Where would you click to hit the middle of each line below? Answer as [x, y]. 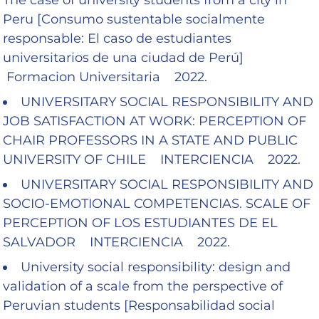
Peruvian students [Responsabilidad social [139, 305]
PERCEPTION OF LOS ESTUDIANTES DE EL [140, 223]
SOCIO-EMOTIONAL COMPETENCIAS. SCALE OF [157, 203]
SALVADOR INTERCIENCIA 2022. [116, 242]
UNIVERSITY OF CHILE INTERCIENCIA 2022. [152, 159]
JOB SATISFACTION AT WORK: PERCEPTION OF [155, 121]
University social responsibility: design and [156, 267]
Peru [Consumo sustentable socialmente [134, 19]
